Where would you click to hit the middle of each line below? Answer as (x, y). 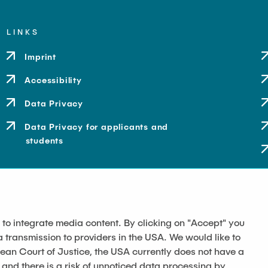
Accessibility (53, 80)
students (45, 140)
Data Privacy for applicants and (97, 127)
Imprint (41, 57)
